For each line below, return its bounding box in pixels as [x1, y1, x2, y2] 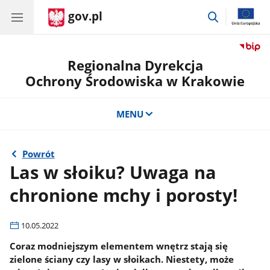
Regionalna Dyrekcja [67, 56, 203, 75]
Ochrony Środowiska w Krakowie [25, 72, 245, 90]
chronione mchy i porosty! [10, 183, 238, 207]
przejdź [219, 8, 250, 21]
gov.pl [68, 8, 102, 24]
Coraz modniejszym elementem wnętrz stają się [10, 239, 228, 252]
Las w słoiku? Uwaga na [10, 160, 217, 184]
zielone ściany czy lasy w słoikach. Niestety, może [10, 253, 234, 265]
